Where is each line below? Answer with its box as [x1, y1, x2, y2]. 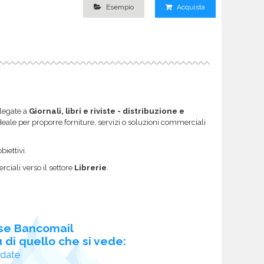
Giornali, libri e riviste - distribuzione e [29, 106, 184, 115]
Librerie [74, 163, 107, 172]
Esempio [106, 3, 134, 12]
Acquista [175, 3, 205, 12]
